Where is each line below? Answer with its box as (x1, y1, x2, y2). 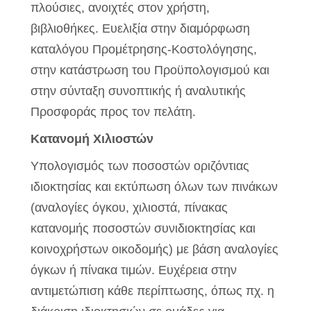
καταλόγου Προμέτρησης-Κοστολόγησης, (31, 42, 257, 57)
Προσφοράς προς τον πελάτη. (31, 105, 199, 119)
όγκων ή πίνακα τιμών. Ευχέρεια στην (31, 263, 237, 278)
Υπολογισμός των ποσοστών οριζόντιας (31, 159, 249, 174)
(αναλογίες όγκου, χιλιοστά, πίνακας (31, 201, 228, 215)
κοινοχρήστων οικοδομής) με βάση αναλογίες (31, 242, 278, 257)
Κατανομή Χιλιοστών (31, 132, 153, 146)
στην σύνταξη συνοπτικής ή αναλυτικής (31, 84, 246, 99)
